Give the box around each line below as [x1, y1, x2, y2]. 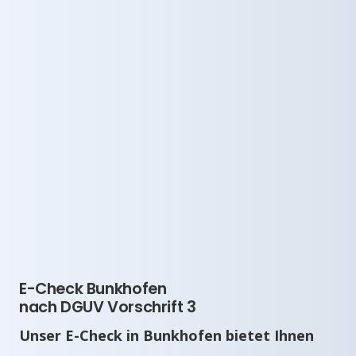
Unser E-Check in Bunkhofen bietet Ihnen [19, 325, 314, 345]
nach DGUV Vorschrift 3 [19, 296, 196, 318]
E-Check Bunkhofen [19, 277, 167, 300]
